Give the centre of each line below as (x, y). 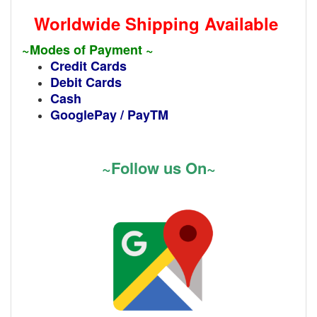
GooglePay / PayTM (109, 115)
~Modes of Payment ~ (88, 50)
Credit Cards (88, 66)
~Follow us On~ (158, 168)
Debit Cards (86, 82)
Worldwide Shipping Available (158, 24)
